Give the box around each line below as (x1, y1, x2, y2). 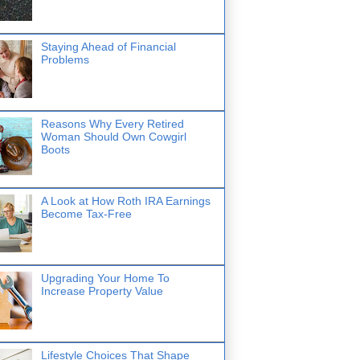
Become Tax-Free (40, 207, 132, 220)
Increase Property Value (40, 284, 163, 297)
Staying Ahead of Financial (40, 39, 176, 53)
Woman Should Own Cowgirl (40, 129, 186, 143)
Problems (40, 52, 89, 66)
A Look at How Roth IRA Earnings (40, 194, 211, 207)
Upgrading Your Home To (40, 271, 170, 284)
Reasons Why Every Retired (40, 117, 184, 130)
